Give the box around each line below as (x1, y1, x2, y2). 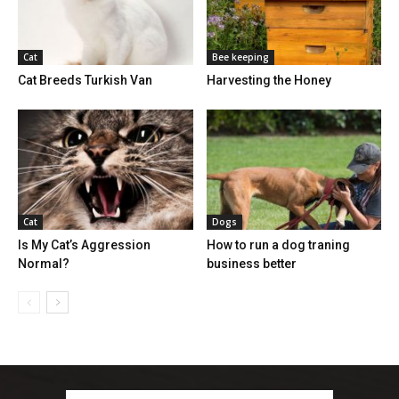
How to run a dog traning (206, 237, 350, 252)
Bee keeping (211, 50, 269, 63)
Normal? (18, 256, 72, 271)
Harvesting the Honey (206, 72, 331, 87)
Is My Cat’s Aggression (18, 237, 151, 252)
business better (206, 256, 297, 271)
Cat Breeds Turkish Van (18, 72, 152, 87)
